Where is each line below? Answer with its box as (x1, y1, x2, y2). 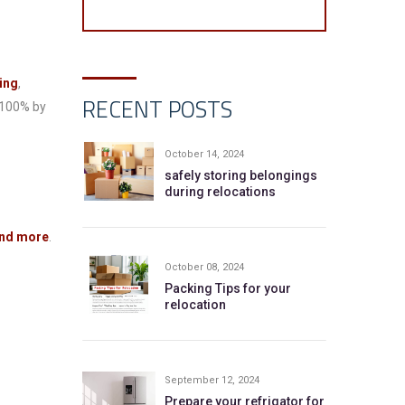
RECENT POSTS (81, 92, 232, 127)
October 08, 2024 (164, 261, 244, 273)
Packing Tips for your (164, 281, 291, 296)
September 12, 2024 (164, 374, 259, 386)
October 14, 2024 (164, 148, 244, 160)
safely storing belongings (164, 168, 317, 183)
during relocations (164, 184, 276, 199)
